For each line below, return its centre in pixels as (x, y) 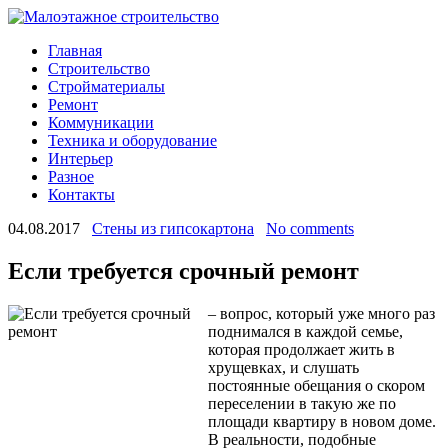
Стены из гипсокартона (173, 228)
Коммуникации (101, 122)
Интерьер (80, 158)
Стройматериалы (106, 86)
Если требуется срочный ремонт (183, 270)
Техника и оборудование (132, 140)
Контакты (81, 194)
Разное (71, 176)
